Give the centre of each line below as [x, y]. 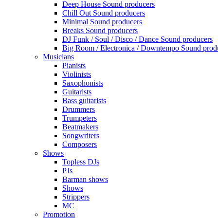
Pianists [74, 65]
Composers [80, 144]
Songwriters [81, 135]
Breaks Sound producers [100, 30]
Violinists [77, 74]
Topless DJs [81, 162]
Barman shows [85, 179]
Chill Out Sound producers [104, 13]
